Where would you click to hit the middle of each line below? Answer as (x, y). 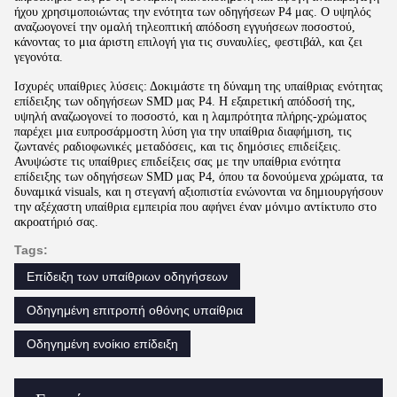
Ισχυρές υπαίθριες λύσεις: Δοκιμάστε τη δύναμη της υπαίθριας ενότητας (198, 86)
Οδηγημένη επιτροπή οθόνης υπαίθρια (135, 310)
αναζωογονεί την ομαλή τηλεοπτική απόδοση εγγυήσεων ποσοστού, (185, 27)
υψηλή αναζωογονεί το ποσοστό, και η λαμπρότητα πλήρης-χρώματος (191, 116)
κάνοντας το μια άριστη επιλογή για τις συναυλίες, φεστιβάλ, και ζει (188, 42)
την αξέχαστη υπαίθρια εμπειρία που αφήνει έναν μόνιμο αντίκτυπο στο (195, 206)
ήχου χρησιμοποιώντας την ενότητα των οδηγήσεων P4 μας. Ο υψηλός (193, 12)
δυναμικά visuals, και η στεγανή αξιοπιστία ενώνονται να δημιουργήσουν (198, 191)
